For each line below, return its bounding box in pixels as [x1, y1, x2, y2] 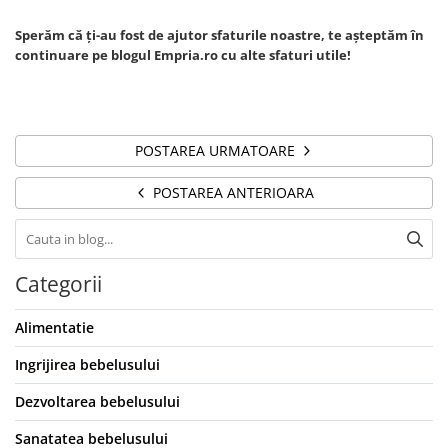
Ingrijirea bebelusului [15, 355, 160, 375]
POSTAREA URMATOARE [135, 141, 299, 161]
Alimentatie [15, 318, 94, 338]
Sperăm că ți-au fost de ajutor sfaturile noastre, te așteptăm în [15, 26, 424, 45]
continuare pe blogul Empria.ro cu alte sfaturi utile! [15, 46, 351, 65]
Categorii [15, 270, 102, 299]
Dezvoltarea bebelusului [15, 392, 180, 412]
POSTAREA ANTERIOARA [148, 183, 314, 203]
